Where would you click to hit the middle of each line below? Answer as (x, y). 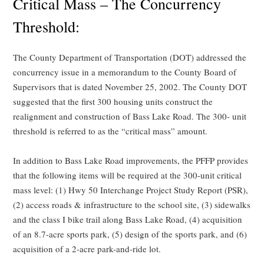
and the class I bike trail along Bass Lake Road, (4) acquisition (128, 220)
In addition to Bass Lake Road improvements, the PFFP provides (131, 161)
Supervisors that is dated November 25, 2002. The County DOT (130, 87)
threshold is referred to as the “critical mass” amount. (110, 131)
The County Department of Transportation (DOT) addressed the (130, 57)
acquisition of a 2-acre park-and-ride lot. (87, 249)
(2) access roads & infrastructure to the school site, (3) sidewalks (132, 205)
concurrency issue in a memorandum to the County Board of (125, 72)
